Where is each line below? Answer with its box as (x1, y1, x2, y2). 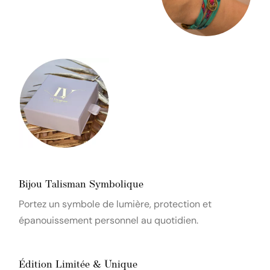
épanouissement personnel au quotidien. (19, 214, 199, 227)
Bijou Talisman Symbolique (19, 180, 144, 190)
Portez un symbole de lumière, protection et (19, 198, 212, 211)
